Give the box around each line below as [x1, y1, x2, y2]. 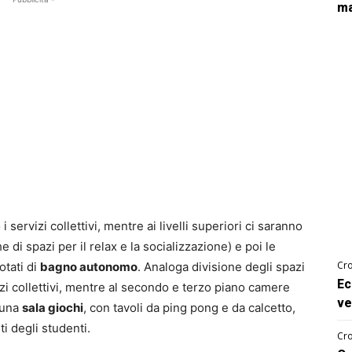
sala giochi [22, 300, 83, 316]
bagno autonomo [40, 259, 137, 275]
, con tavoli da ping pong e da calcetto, [83, 300, 295, 316]
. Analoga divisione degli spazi [137, 259, 305, 275]
